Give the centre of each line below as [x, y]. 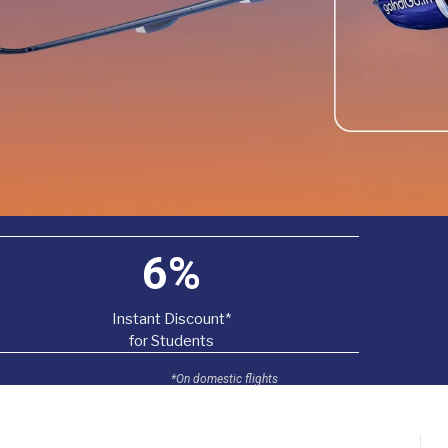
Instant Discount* [172, 319]
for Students [172, 341]
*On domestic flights [224, 379]
